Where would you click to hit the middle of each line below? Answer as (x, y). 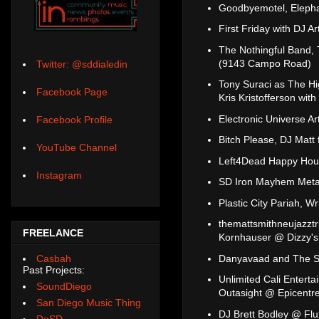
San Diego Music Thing (89, 302)
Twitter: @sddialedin (82, 64)
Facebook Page (72, 92)
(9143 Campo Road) (265, 63)
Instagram (59, 176)
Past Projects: (54, 270)
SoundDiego (64, 286)
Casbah (54, 258)
